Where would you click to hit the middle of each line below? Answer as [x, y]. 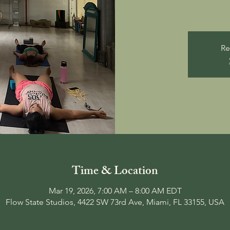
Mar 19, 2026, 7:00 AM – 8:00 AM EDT [115, 191]
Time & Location [115, 172]
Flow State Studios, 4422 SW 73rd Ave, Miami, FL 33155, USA [115, 202]
